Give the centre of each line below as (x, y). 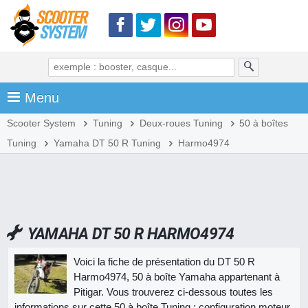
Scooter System (41, 123)
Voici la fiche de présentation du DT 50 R (164, 261)
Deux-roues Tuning (181, 123)
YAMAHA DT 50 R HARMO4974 (131, 233)
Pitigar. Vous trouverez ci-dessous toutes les (173, 291)
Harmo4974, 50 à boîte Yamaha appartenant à (177, 276)
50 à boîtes (264, 123)
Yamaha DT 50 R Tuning (107, 143)
